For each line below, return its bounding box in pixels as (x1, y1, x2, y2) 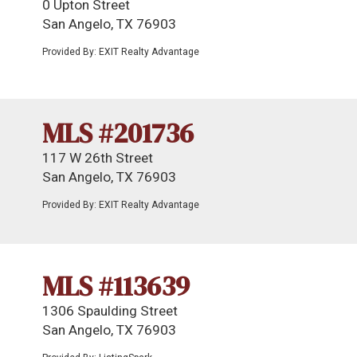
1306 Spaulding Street (42, 303, 178, 319)
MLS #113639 (42, 268, 190, 304)
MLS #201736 (42, 115, 194, 151)
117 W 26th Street (42, 150, 153, 166)
